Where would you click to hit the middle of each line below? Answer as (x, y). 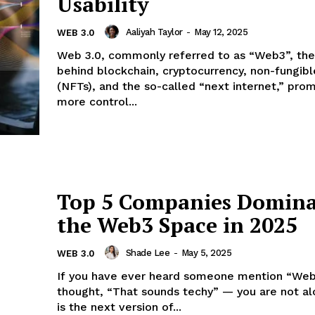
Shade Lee (147, 252)
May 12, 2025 (221, 32)
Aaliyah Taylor (154, 32)
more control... (97, 102)
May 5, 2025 (206, 252)
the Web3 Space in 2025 (177, 225)
